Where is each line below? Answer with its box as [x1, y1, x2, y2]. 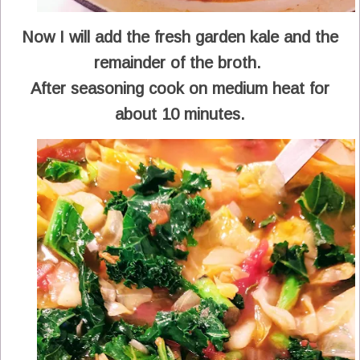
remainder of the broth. [94, 53, 266, 72]
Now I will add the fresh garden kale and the [22, 27, 338, 46]
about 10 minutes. [115, 104, 245, 123]
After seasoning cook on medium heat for [31, 79, 329, 97]
